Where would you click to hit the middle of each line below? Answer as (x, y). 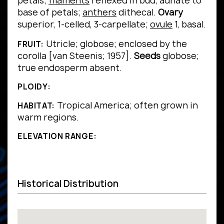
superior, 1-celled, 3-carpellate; (84, 24)
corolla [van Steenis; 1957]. (76, 55)
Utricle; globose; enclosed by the (115, 43)
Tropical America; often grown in (126, 105)
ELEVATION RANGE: (57, 136)
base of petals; (50, 12)
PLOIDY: (34, 86)
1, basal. (189, 24)
